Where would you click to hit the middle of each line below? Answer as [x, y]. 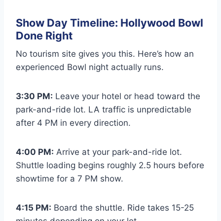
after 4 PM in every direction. [73, 123]
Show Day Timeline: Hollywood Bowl [110, 22]
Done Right [44, 35]
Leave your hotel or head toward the [127, 96]
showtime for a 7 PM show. [70, 178]
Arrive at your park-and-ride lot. [118, 152]
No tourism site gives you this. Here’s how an [105, 54]
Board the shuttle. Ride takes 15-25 [123, 207]
